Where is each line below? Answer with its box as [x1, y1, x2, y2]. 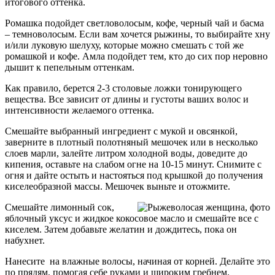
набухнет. [5, 235, 45, 246]
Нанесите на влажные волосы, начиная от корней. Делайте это [5, 256, 270, 267]
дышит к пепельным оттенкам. [5, 62, 134, 73]
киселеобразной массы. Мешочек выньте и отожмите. [5, 181, 230, 192]
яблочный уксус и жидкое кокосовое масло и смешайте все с [5, 213, 258, 224]
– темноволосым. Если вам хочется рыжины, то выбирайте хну [5, 29, 270, 40]
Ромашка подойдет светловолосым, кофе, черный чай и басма [5, 18, 264, 29]
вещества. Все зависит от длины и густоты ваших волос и [5, 94, 249, 105]
